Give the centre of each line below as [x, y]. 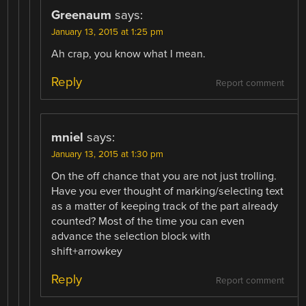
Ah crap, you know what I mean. [129, 54]
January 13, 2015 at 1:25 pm [108, 32]
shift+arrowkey [87, 252]
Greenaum [82, 15]
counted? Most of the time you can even [148, 222]
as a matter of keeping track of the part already [165, 207]
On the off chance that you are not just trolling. [164, 177]
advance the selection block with [131, 237]
